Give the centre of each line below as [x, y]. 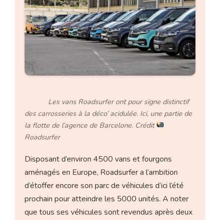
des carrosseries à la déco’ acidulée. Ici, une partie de [109, 113]
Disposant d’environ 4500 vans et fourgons [98, 159]
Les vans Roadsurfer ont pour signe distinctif [119, 101]
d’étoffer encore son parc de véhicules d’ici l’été [104, 185]
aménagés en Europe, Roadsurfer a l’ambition [101, 172]
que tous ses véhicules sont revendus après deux [109, 212]
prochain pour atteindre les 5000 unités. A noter [107, 199]
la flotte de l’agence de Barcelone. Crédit [91, 125]
